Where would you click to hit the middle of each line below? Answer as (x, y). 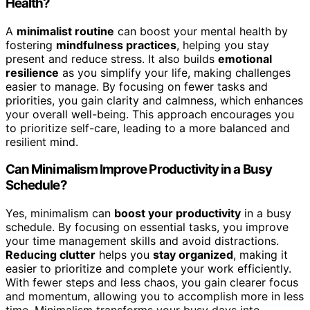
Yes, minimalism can (60, 213)
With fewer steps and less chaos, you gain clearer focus (152, 283)
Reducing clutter (51, 255)
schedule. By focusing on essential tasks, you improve (147, 227)
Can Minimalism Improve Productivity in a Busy (139, 170)
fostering (31, 45)
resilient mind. (42, 142)
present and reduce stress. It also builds (112, 58)
